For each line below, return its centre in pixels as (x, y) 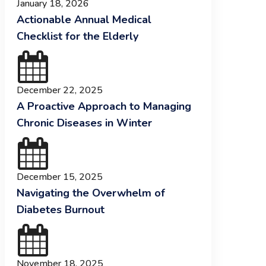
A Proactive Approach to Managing (104, 106)
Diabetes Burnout (60, 210)
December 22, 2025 (59, 90)
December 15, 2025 (59, 177)
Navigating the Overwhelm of (91, 193)
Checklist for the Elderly (77, 36)
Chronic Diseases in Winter (84, 123)
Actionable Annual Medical (84, 20)
